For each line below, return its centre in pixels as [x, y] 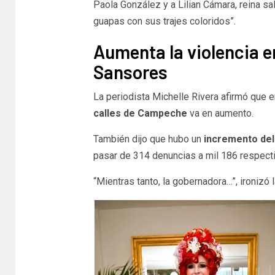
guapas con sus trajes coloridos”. [164, 21]
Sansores [130, 72]
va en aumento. [220, 113]
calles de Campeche [140, 113]
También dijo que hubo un [147, 139]
